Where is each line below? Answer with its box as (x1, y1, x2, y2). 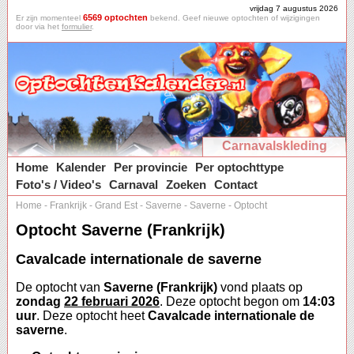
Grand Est (95, 200, 137, 211)
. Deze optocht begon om (160, 295, 303, 309)
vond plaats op (217, 281, 303, 295)
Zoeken (166, 178, 206, 191)
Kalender (56, 160, 106, 174)
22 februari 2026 (64, 295, 160, 309)
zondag (16, 295, 64, 309)
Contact (214, 178, 258, 191)
